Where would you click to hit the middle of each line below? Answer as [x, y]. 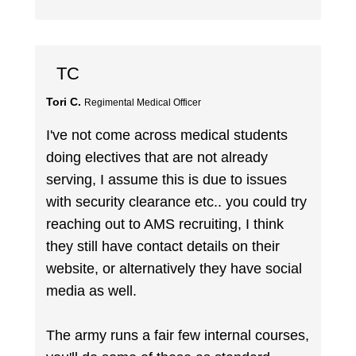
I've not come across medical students [167, 135]
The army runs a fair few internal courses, [178, 335]
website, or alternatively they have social [174, 268]
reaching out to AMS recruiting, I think [165, 224]
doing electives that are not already [157, 157]
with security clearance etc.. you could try [177, 201]
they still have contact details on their [163, 246]
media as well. [92, 290]
